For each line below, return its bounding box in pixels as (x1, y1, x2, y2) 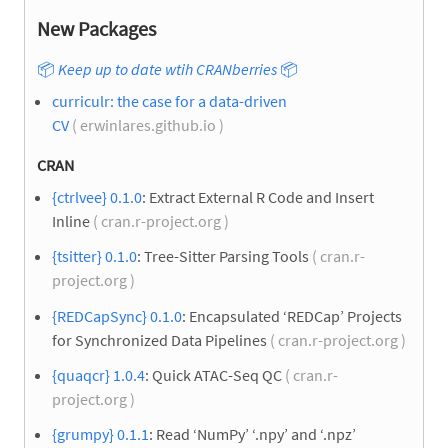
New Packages (37, 16, 156, 42)
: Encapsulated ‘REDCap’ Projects (182, 305, 402, 326)
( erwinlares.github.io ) (69, 115, 227, 136)
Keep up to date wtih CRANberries (58, 59, 277, 80)
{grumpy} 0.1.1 (52, 423, 149, 444)
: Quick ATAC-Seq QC (145, 364, 282, 385)
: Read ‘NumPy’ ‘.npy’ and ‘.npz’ (149, 423, 356, 444)
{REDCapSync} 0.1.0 (52, 305, 182, 326)
